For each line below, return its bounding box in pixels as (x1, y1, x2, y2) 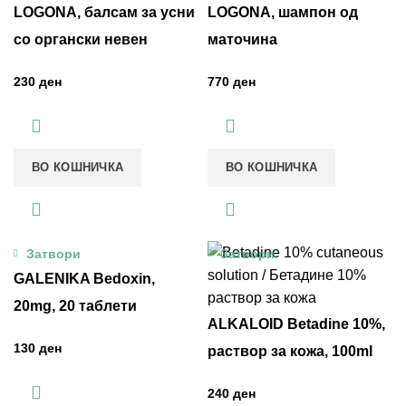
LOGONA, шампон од (208, 5, 358, 21)
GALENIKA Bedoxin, (14, 271, 155, 287)
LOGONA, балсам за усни (14, 5, 195, 21)
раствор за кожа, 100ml (208, 343, 372, 360)
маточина (208, 32, 277, 48)
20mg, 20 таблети (14, 298, 137, 314)
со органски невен (14, 32, 148, 48)
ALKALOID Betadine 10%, (208, 316, 385, 333)
